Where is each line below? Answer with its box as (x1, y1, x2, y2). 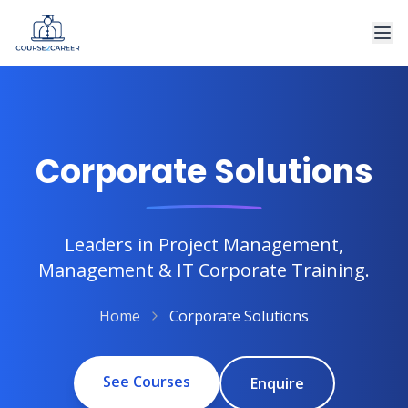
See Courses (102, 372, 190, 392)
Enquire (250, 373, 304, 393)
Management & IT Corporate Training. (38, 258, 370, 282)
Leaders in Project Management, (65, 232, 343, 257)
